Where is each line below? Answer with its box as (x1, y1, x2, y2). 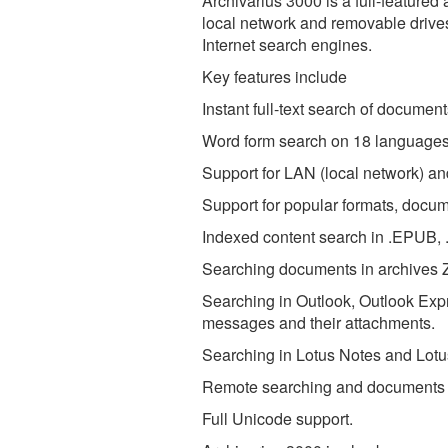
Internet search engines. (202, 32, 372, 56)
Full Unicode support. (202, 406, 353, 430)
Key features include (202, 64, 347, 88)
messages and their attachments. (202, 310, 435, 334)
